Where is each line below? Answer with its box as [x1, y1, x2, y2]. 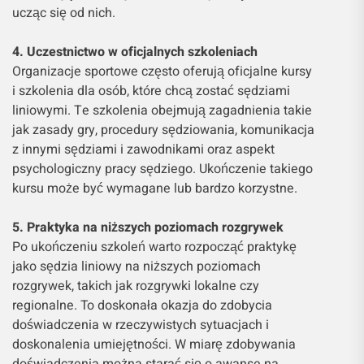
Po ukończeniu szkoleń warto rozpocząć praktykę [12, 237, 297, 258]
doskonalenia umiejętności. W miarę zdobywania [12, 335, 296, 355]
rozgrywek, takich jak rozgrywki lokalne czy [12, 276, 259, 297]
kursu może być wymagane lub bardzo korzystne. [12, 179, 297, 199]
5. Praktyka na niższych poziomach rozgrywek [12, 218, 284, 238]
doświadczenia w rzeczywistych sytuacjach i [12, 315, 269, 336]
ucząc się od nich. [12, 3, 115, 24]
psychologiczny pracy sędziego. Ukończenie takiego [12, 159, 313, 180]
